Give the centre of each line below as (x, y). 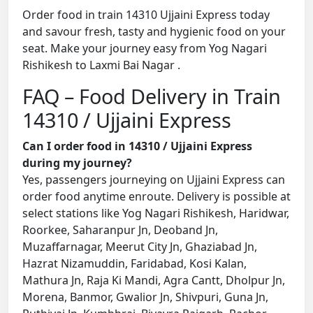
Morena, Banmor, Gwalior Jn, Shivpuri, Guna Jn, (145, 297)
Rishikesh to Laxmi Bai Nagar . (101, 65)
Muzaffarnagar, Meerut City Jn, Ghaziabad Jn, (140, 247)
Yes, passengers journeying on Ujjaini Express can (154, 180)
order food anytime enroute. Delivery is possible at (156, 197)
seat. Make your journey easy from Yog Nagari (145, 49)
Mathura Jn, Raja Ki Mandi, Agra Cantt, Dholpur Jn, (154, 281)
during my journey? (77, 163)
